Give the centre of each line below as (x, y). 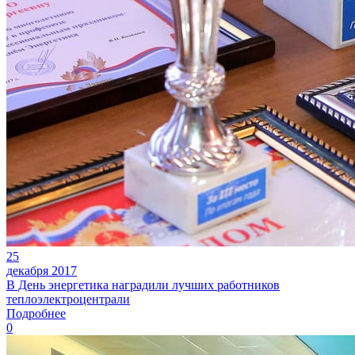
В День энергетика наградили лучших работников (143, 284)
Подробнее (36, 313)
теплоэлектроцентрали (68, 299)
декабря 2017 (42, 270)
